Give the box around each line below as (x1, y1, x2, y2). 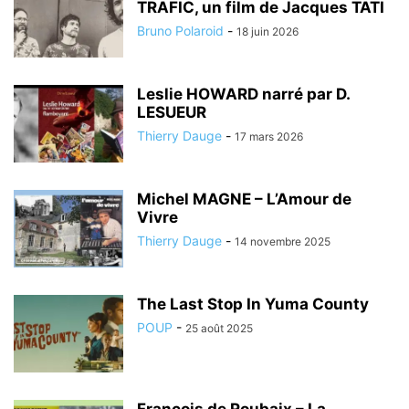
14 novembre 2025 (235, 234, 330, 248)
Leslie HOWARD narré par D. (137, 84, 350, 103)
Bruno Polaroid (137, 22, 224, 38)
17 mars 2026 (235, 129, 303, 143)
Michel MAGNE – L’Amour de (137, 189, 351, 208)
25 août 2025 (185, 320, 253, 335)
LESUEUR (137, 102, 206, 121)
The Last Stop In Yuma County (137, 294, 369, 313)
